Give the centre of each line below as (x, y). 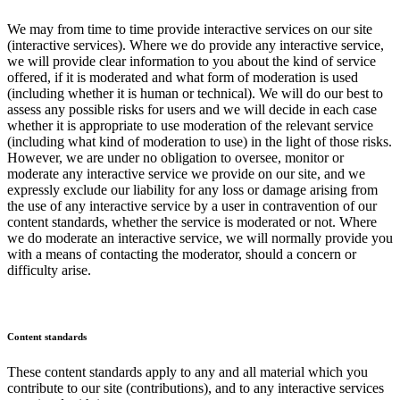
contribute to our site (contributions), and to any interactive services (196, 388)
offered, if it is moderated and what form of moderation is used (183, 78)
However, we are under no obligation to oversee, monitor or (175, 158)
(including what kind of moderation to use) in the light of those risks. (200, 142)
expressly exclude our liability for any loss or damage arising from (192, 190)
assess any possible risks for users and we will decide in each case (192, 110)
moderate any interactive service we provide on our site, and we (186, 174)
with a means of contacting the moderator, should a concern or (182, 254)
